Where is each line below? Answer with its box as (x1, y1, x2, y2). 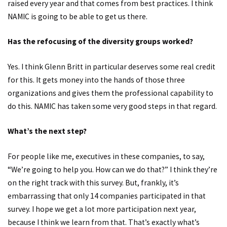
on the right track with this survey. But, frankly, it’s (8, 177, 179, 187)
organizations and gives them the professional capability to (8, 88, 213, 98)
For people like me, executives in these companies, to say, (8, 151, 205, 161)
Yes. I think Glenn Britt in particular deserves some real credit (8, 61, 215, 71)
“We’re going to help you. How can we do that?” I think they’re (8, 164, 217, 174)
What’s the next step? (8, 126, 87, 136)
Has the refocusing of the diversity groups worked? (8, 36, 193, 47)
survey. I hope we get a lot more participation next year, (8, 204, 196, 214)
